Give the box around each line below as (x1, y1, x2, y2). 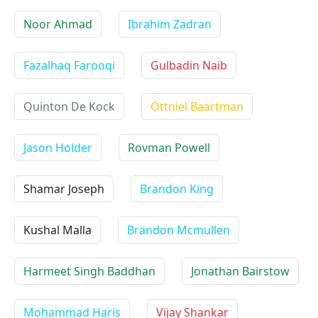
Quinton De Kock (23, 99, 115, 114)
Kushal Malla (23, 222, 92, 238)
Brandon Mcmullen (127, 222, 230, 238)
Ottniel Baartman (150, 99, 243, 114)
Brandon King (140, 181, 214, 197)
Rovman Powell (128, 140, 210, 155)
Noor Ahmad (23, 16, 92, 32)
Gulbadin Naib (150, 57, 227, 73)
